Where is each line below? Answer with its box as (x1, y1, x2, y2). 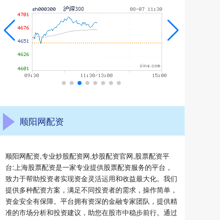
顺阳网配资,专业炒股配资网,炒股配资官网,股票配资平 (5, 151, 169, 161)
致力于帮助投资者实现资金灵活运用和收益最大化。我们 (5, 173, 177, 183)
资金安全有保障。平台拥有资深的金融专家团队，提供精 (5, 196, 177, 206)
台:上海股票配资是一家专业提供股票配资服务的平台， (5, 162, 172, 172)
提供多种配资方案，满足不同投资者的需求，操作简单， (5, 185, 177, 194)
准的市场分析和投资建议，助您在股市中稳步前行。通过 (5, 207, 177, 217)
